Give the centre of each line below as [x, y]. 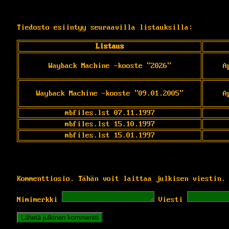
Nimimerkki [37, 200]
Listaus [110, 46]
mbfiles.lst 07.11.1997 [110, 113]
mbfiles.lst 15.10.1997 [110, 124]
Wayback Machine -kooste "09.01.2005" [110, 93]
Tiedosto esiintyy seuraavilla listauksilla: [105, 27]
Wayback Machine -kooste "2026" [110, 66]
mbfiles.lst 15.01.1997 [110, 135]
